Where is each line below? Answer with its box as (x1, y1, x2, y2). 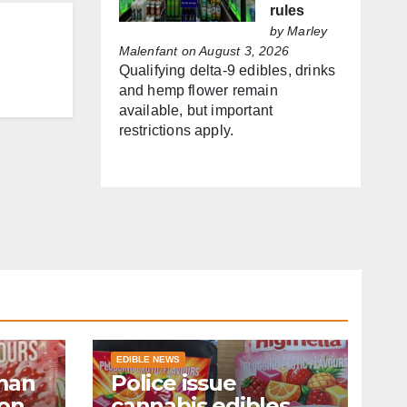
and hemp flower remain (118, 83, 278, 99)
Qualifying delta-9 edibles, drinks (118, 63, 336, 79)
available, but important (118, 103, 273, 119)
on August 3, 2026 (177, 44, 289, 59)
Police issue (111, 370, 236, 397)
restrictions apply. (118, 123, 234, 139)
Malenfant (118, 44, 178, 59)
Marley (287, 24, 328, 39)
